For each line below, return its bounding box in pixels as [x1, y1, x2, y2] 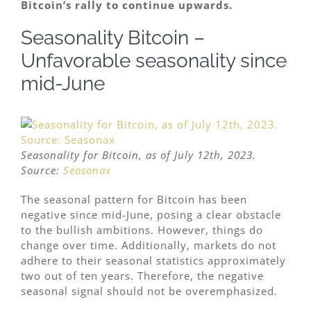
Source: [21, 162, 63, 177]
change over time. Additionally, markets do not [21, 237, 276, 252]
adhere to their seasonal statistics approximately [21, 253, 286, 267]
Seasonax [63, 162, 111, 177]
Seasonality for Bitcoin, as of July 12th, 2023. [21, 147, 256, 162]
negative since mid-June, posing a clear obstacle [21, 207, 281, 221]
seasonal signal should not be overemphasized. [21, 283, 278, 298]
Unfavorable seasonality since [21, 49, 287, 72]
